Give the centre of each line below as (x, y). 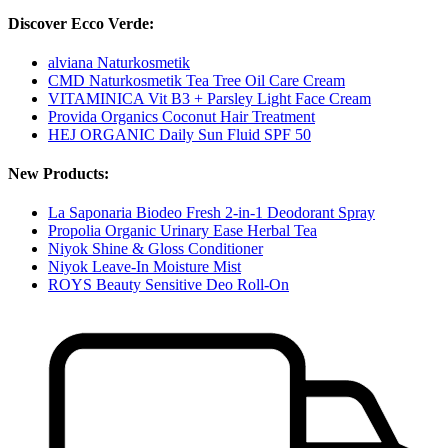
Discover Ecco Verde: (81, 23)
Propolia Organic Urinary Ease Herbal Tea (182, 231)
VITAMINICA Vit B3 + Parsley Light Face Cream (209, 98)
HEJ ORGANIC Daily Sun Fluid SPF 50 (179, 134)
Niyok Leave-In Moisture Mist (144, 267)
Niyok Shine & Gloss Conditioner (155, 249)
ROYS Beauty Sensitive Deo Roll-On (168, 285)
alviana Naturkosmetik (119, 62)
